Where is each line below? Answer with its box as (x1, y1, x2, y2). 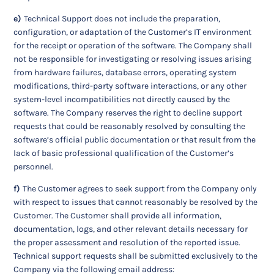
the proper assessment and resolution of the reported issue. (13, 237, 241, 248)
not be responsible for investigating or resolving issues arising (13, 54, 252, 65)
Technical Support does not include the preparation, (24, 13, 221, 24)
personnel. (13, 161, 54, 172)
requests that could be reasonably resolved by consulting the (13, 121, 246, 132)
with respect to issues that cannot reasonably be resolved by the (13, 197, 258, 208)
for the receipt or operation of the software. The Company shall (13, 40, 253, 51)
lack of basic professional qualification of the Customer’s (13, 148, 234, 159)
